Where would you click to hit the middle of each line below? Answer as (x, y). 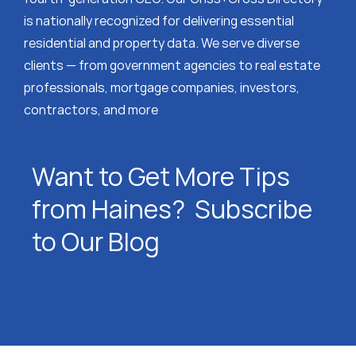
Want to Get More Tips (161, 177)
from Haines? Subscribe (172, 209)
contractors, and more (91, 110)
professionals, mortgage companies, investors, (161, 88)
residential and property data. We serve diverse (161, 43)
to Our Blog (95, 242)
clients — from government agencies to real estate (172, 66)
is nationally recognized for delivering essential (159, 21)
